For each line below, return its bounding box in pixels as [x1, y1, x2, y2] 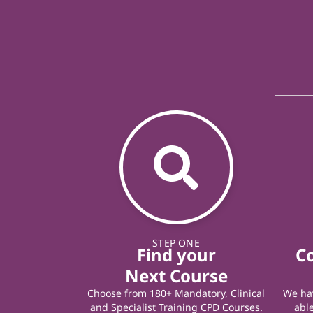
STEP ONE [152, 236, 200, 250]
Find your [136, 243, 216, 267]
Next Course [124, 264, 228, 288]
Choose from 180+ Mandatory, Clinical [87, 286, 265, 300]
